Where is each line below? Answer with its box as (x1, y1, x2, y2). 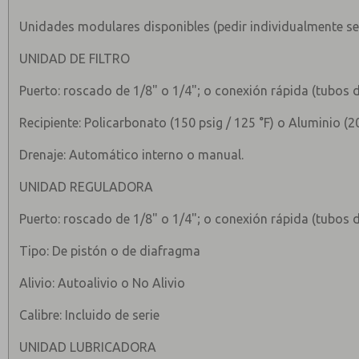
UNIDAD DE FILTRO (19, 51, 131, 66)
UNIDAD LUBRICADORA (19, 340, 157, 354)
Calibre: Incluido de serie (19, 308, 160, 322)
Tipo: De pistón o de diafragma (19, 244, 201, 258)
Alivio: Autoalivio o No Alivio (19, 276, 186, 290)
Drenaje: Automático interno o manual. (19, 147, 244, 162)
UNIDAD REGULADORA (19, 179, 154, 194)
